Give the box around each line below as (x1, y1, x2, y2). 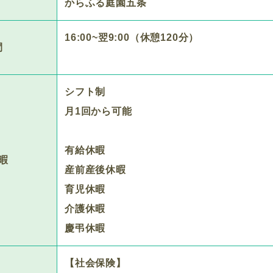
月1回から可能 (65, 106, 132, 116)
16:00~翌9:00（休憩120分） (65, 32, 199, 43)
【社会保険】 (65, 258, 126, 268)
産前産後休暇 (65, 165, 126, 175)
